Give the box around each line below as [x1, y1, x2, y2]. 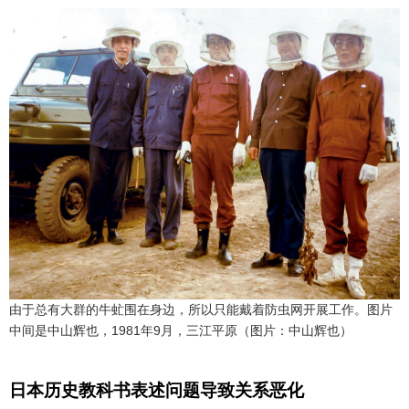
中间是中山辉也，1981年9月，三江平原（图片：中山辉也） [9, 322, 352, 338]
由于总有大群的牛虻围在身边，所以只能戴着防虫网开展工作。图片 [9, 301, 393, 317]
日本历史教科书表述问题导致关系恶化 [9, 381, 304, 401]
